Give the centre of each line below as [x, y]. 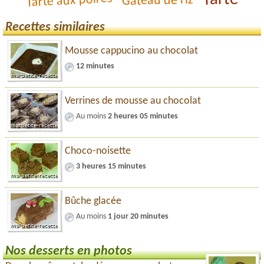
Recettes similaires [55, 27]
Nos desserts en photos [69, 251]
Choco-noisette [98, 151]
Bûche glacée [93, 201]
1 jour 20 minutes [138, 216]
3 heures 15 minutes [111, 166]
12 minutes [95, 66]
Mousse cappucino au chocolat [131, 51]
